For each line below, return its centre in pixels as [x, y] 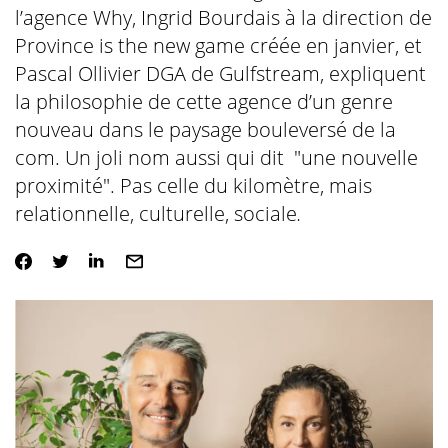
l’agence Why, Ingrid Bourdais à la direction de [223, 17]
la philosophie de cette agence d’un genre [203, 101]
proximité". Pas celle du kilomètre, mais [193, 185]
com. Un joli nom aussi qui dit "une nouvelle [216, 157]
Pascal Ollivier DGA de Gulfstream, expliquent [220, 73]
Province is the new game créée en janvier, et [218, 45]
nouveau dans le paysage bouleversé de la [205, 129]
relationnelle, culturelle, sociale [155, 213]
